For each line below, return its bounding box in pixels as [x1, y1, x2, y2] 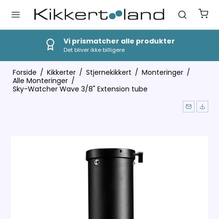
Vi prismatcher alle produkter [63, 36, 175, 46]
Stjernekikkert [86, 67, 131, 77]
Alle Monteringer [12, 76, 68, 86]
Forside [12, 67, 37, 77]
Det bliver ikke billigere [63, 46, 125, 54]
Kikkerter [46, 67, 76, 77]
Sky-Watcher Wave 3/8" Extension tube [12, 84, 148, 94]
